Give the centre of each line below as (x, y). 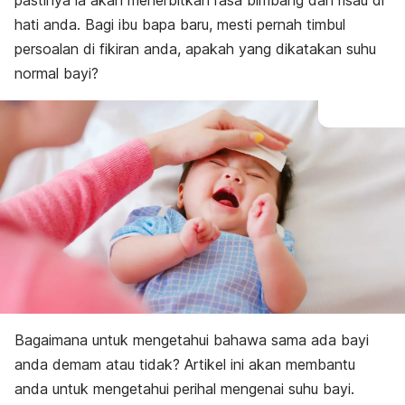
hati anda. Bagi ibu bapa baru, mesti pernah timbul (180, 24)
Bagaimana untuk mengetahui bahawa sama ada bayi (192, 340)
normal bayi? (57, 73)
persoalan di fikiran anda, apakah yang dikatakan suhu (195, 49)
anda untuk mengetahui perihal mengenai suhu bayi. (184, 389)
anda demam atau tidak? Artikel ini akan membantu (185, 365)
